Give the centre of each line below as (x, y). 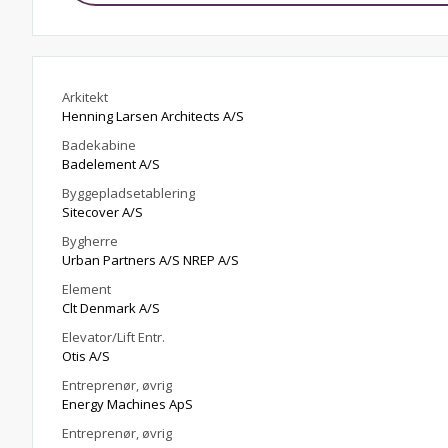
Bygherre (90, 241)
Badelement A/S (111, 164)
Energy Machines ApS (127, 404)
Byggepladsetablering (128, 193)
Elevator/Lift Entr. (113, 337)
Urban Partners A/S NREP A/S (150, 260)
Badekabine (99, 145)
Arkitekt (85, 97)
